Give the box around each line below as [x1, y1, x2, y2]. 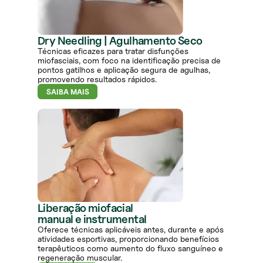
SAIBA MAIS [46, 87, 89, 97]
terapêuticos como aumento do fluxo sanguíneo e [38, 243, 223, 254]
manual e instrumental [38, 213, 147, 226]
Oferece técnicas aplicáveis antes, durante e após [38, 224, 224, 235]
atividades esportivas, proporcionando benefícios [38, 234, 219, 244]
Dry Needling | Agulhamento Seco [38, 34, 203, 48]
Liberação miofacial [38, 201, 133, 215]
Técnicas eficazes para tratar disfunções [38, 46, 188, 56]
